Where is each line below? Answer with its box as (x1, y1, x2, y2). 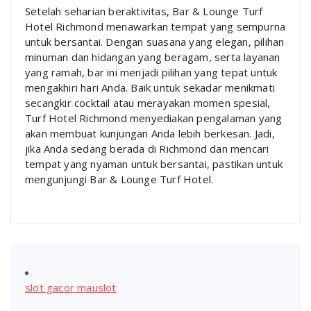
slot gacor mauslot (25, 280, 117, 294)
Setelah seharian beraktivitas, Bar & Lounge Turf (25, 3, 263, 18)
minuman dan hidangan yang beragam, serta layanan (25, 49, 280, 64)
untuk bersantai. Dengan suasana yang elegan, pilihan (25, 34, 285, 49)
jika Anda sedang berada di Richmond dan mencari (25, 141, 269, 155)
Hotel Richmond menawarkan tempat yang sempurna (25, 19, 286, 33)
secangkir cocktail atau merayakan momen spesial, (25, 95, 271, 110)
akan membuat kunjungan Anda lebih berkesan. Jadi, (25, 126, 275, 140)
